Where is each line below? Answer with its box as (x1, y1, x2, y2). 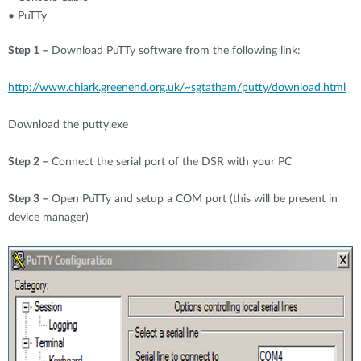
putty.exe (82, 119, 128, 131)
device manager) (8, 212, 92, 223)
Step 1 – (8, 45, 48, 56)
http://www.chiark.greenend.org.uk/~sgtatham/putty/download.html (8, 82, 346, 93)
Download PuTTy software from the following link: (48, 45, 301, 56)
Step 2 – (8, 156, 48, 168)
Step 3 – (8, 193, 48, 205)
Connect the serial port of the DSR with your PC (48, 156, 292, 168)
